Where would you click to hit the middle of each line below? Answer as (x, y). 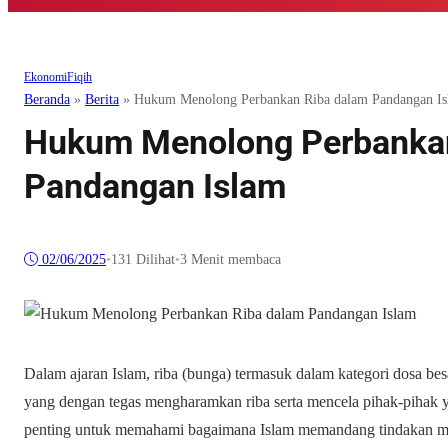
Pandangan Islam (155, 186)
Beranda (47, 100)
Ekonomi (45, 77)
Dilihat (153, 260)
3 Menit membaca (230, 260)
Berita (102, 100)
